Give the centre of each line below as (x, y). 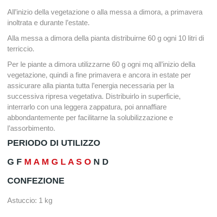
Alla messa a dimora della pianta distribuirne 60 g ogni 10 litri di (106, 38)
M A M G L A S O (56, 162)
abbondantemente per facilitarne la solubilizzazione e (90, 117)
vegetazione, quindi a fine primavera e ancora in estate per (99, 75)
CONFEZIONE (36, 180)
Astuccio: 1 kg (30, 200)
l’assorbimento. (31, 128)
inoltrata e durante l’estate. (48, 22)
